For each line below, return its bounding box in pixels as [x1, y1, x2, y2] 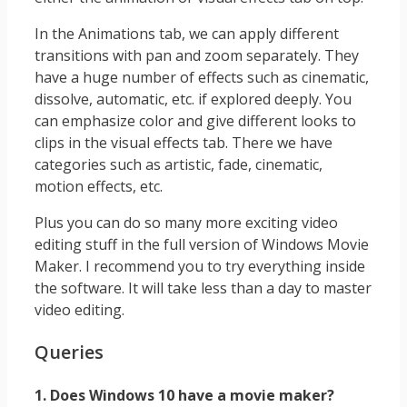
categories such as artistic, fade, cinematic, [35, 154, 323, 174]
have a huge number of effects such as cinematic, [35, 66, 369, 87]
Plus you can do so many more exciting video [35, 212, 338, 233]
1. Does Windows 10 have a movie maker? [35, 384, 334, 405]
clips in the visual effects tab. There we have [35, 132, 333, 153]
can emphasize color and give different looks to [35, 110, 356, 131]
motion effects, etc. [35, 175, 163, 196]
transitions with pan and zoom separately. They [35, 45, 359, 65]
